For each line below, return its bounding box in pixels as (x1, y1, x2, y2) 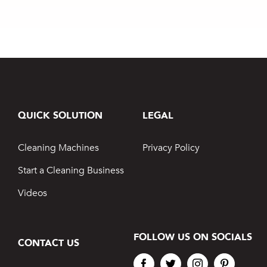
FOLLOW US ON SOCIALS (133, 231, 252, 244)
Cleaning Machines (17, 141, 99, 155)
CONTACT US (17, 237, 79, 250)
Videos (17, 187, 47, 200)
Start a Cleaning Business (17, 164, 124, 178)
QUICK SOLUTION (17, 109, 103, 123)
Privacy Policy (142, 141, 200, 155)
